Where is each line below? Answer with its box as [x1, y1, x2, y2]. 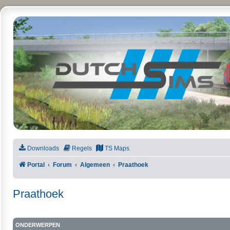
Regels [72, 144, 92, 152]
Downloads [27, 144, 59, 152]
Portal [27, 161, 45, 168]
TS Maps [105, 144, 129, 152]
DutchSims [15, 24, 74, 37]
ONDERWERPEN [15, 221, 60, 228]
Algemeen [80, 161, 110, 168]
